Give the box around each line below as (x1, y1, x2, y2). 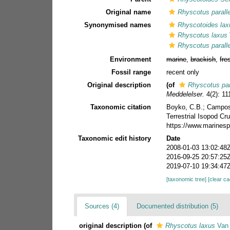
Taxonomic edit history (78, 134, 151, 142)
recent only (166, 68, 200, 76)
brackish (190, 55, 216, 63)
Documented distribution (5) (137, 202, 218, 210)
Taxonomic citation (90, 103, 151, 111)
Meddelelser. (166, 90, 205, 98)
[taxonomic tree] (166, 176, 208, 182)
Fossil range (111, 68, 151, 76)
